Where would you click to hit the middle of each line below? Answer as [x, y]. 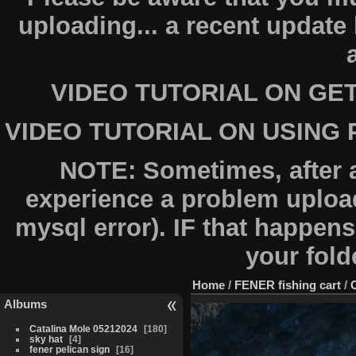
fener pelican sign [69, 349]
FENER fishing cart [288, 284]
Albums [25, 304]
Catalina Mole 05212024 [83, 328]
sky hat [46, 339]
